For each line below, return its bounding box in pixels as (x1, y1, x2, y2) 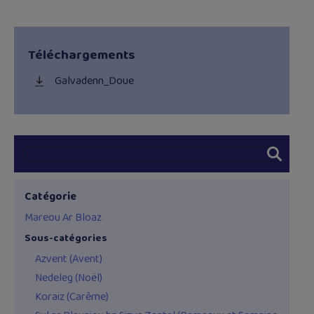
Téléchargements (28, 44, 135, 65)
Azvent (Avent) (35, 250, 102, 268)
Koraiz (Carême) (35, 288, 109, 306)
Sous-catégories (25, 229, 107, 246)
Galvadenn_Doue (55, 72, 134, 90)
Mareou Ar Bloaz (25, 208, 102, 226)
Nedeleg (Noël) (35, 269, 102, 287)
